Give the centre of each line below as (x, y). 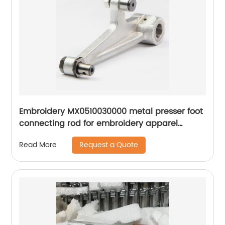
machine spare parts (62, 135)
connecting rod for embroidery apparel (99, 123)
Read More (38, 145)
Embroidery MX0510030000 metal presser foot (111, 111)
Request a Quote (109, 145)
